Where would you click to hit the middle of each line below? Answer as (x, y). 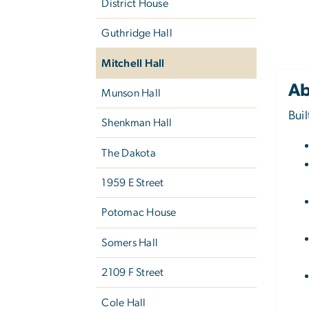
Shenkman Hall (137, 123)
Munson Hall (131, 93)
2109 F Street (133, 273)
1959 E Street (133, 183)
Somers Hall (130, 242)
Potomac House (139, 213)
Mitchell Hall (133, 63)
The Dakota (129, 153)
